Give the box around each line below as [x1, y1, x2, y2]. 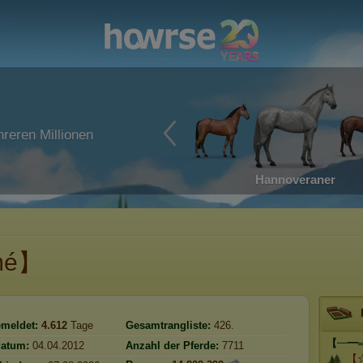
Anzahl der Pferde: [126, 340, 219, 352]
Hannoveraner [254, 173, 335, 186]
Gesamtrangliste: [126, 319, 214, 331]
